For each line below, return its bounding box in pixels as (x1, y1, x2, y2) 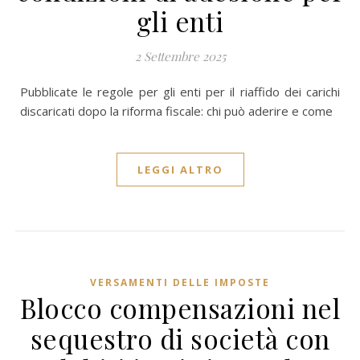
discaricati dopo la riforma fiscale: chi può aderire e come (20, 103, 333, 119)
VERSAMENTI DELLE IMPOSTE (90, 276, 270, 289)
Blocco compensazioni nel (20, 290, 340, 325)
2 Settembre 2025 (134, 48, 226, 64)
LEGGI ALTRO (137, 162, 223, 177)
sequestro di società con (30, 321, 330, 356)
